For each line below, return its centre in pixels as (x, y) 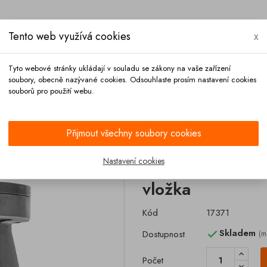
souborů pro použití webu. (51, 91)
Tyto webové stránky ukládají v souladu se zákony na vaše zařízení (119, 68)
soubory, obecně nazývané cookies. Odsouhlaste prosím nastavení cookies (132, 80)
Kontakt (69, 103)
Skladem (239, 233)
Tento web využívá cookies (69, 36)
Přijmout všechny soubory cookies (133, 133)
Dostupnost (164, 234)
